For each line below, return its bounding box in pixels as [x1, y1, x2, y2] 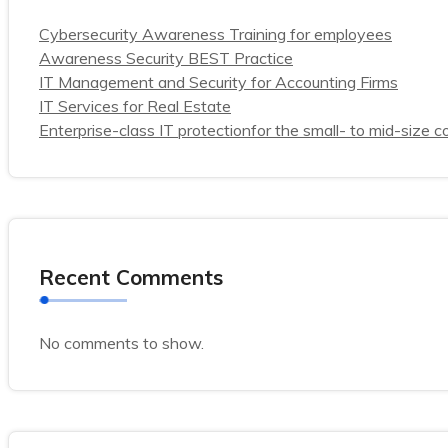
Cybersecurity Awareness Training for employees [39, 24, 392, 44]
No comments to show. [39, 333, 204, 353]
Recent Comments [39, 264, 223, 290]
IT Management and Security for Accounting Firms [39, 72, 398, 92]
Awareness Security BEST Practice [39, 48, 293, 68]
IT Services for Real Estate [39, 96, 231, 116]
